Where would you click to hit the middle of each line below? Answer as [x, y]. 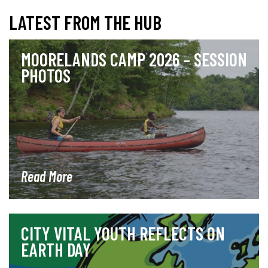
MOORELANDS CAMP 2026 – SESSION [134, 59]
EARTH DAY [56, 250]
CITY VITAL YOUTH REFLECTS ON [123, 234]
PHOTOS [46, 75]
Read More [47, 176]
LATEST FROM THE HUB [85, 22]
